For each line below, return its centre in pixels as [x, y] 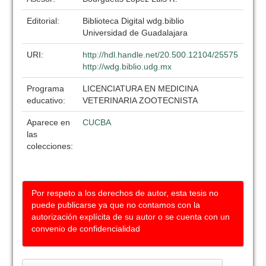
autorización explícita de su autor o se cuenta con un [131, 217]
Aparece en [49, 122]
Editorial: [45, 21]
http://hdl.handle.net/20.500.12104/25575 [161, 55]
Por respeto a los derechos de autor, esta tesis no [125, 193]
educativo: [47, 100]
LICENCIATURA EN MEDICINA [141, 88]
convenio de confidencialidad [86, 229]
